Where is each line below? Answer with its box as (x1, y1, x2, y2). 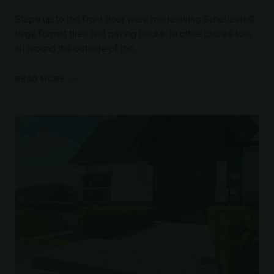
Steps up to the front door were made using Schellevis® (15, 13, 256, 25)
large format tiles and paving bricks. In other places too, (15, 28, 251, 40)
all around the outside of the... (15, 43, 139, 54)
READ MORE (15, 72, 65, 84)
